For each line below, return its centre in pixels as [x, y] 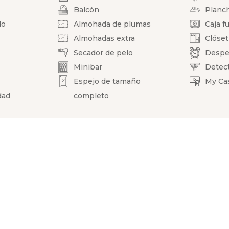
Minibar [88, 67]
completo [91, 96]
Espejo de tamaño [107, 81]
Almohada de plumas [112, 24]
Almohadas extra [105, 38]
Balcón [87, 10]
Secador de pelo [104, 53]
